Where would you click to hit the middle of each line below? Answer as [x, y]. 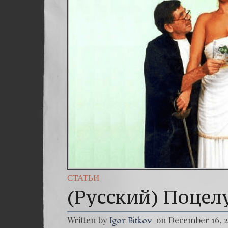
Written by [88, 220]
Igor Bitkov [131, 221]
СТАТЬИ [83, 178]
